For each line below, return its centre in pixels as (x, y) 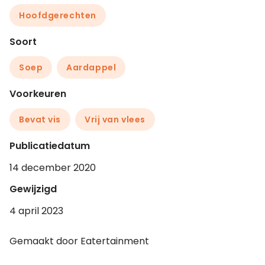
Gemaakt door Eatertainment (79, 241)
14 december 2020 (53, 168)
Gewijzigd (33, 189)
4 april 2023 (36, 211)
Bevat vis (40, 120)
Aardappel (91, 68)
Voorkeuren (38, 94)
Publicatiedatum (50, 146)
